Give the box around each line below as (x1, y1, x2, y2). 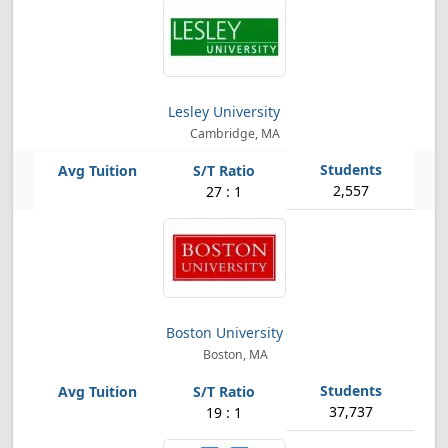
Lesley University (168, 102, 280, 121)
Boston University (165, 323, 283, 342)
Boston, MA (199, 346, 268, 363)
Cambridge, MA (187, 125, 281, 142)
